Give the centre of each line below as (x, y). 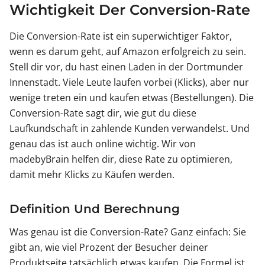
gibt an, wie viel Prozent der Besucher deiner (109, 248)
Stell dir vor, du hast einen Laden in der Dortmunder (126, 67)
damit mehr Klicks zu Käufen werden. (92, 175)
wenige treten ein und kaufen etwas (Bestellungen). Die (132, 98)
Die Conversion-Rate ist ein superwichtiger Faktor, (121, 36)
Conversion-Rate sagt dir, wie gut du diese (103, 113)
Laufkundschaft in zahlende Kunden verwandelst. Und (130, 129)
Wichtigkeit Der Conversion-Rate (130, 10)
